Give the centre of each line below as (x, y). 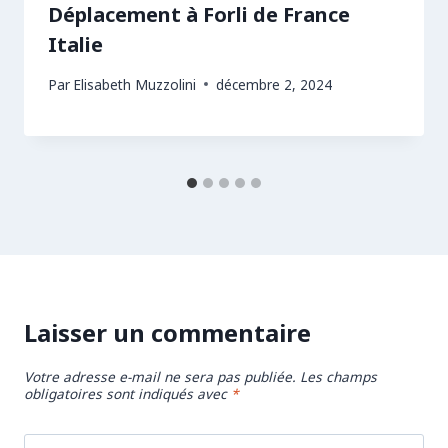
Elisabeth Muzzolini (135, 84)
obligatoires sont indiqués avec (127, 393)
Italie (75, 45)
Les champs (338, 376)
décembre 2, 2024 (274, 84)
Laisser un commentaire (167, 332)
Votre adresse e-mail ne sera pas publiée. (160, 376)
